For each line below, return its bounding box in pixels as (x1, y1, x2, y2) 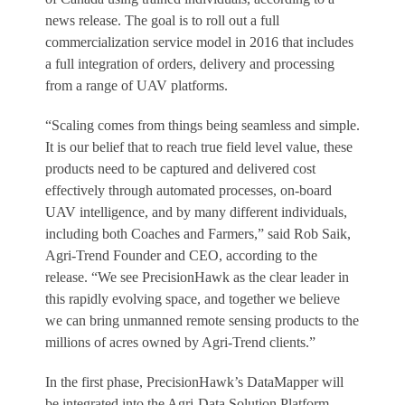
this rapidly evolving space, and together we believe (45, 291, 340, 307)
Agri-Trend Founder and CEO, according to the (45, 248, 317, 264)
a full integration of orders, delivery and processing (45, 56, 334, 72)
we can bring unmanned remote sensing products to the (45, 313, 359, 329)
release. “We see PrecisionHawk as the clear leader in (45, 269, 349, 286)
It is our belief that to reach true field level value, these (45, 139, 353, 155)
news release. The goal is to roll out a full (45, 13, 279, 29)
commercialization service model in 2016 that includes (45, 34, 353, 51)
